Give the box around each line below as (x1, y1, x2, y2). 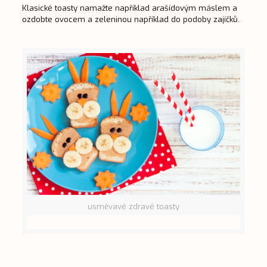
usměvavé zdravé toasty (88, 201, 179, 212)
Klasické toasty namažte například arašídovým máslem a (21, 3, 237, 14)
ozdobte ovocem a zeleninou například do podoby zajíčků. (21, 14, 240, 25)
